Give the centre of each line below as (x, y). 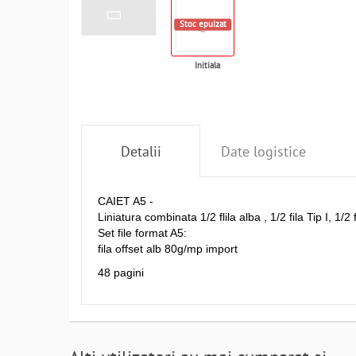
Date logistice (263, 151)
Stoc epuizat (203, 24)
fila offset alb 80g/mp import (168, 249)
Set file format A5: (142, 233)
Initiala (207, 65)
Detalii (141, 151)
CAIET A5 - (126, 201)
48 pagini (121, 273)
